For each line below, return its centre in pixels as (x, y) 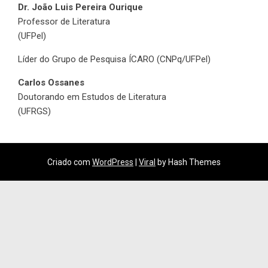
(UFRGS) (34, 112)
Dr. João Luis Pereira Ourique (80, 7)
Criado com (70, 162)
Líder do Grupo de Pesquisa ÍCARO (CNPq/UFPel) (114, 60)
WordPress (113, 162)
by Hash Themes (188, 162)
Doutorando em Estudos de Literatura (92, 97)
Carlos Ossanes (51, 83)
